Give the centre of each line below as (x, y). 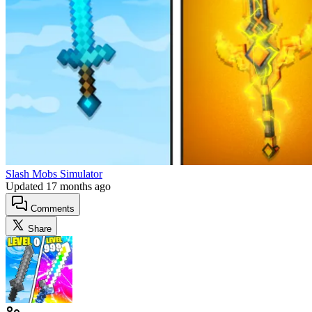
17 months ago (78, 186)
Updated (26, 186)
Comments (51, 208)
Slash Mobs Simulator (54, 173)
